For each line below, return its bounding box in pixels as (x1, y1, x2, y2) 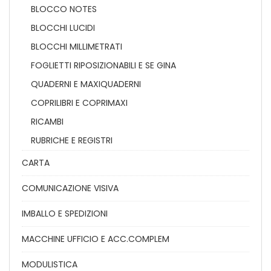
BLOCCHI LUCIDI (31, 22, 95, 34)
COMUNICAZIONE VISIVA (22, 182, 119, 194)
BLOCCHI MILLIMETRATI (31, 41, 122, 53)
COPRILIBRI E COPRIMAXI (31, 97, 128, 109)
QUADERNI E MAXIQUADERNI (31, 78, 141, 90)
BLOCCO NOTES (31, 3, 97, 15)
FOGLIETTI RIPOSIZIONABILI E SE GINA (31, 59, 176, 71)
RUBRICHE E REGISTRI (31, 134, 113, 146)
